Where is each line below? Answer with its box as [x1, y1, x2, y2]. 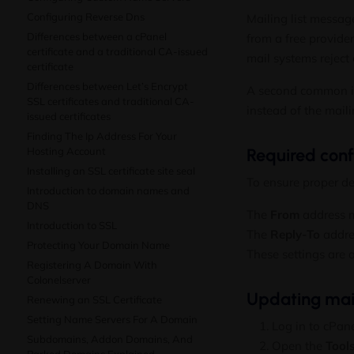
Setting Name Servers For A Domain [27, 313, 198, 326]
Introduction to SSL [27, 219, 117, 232]
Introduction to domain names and [27, 184, 190, 197]
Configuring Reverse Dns [27, 10, 145, 23]
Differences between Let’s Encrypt [27, 80, 188, 92]
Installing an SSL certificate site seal [27, 164, 195, 177]
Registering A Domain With [27, 258, 157, 271]
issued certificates [27, 110, 111, 122]
